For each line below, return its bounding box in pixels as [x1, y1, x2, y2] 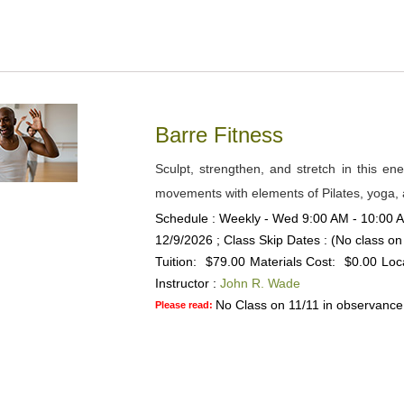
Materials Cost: [249, 254, 335, 269]
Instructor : [154, 276, 216, 290]
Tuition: [154, 254, 197, 269]
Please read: [154, 299, 216, 310]
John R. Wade [219, 276, 300, 290]
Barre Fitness [154, 123, 289, 147]
